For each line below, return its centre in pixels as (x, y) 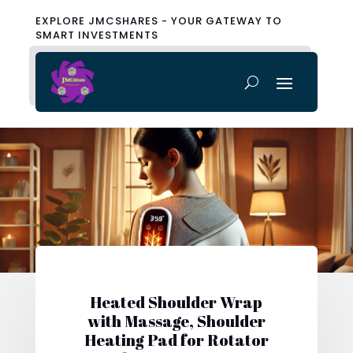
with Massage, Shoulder (176, 321)
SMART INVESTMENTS (97, 35)
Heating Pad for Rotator (176, 340)
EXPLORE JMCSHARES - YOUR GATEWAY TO (158, 21)
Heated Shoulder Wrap (176, 302)
